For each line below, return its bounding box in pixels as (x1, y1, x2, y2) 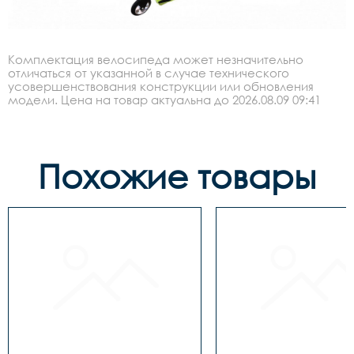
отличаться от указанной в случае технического (8, 66, 289, 81)
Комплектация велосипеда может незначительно (8, 52, 303, 67)
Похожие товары (38, 156, 316, 197)
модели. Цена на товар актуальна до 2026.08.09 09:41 (8, 92, 321, 107)
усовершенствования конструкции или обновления (8, 79, 314, 94)
